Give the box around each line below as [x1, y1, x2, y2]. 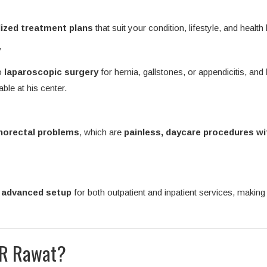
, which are [79, 127, 124, 138]
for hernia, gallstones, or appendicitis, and [98, 67, 266, 77]
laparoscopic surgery [4, 67, 98, 77]
